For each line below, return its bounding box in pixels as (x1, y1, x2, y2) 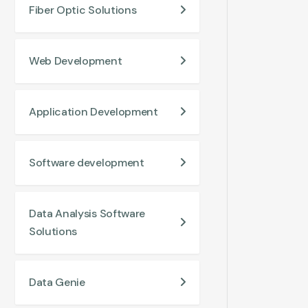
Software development (29, 155, 144, 170)
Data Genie (29, 275, 85, 289)
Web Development (29, 54, 122, 68)
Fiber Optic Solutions (29, 3, 137, 17)
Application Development (29, 104, 158, 119)
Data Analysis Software (29, 206, 145, 221)
